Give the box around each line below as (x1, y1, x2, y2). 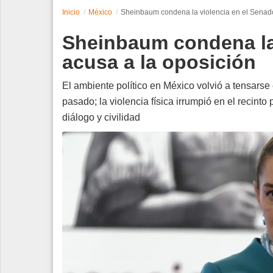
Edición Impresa (12, 99, 77, 109)
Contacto (12, 73, 48, 83)
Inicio (62, 7, 80, 16)
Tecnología (12, 46, 55, 57)
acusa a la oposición (62, 51, 256, 73)
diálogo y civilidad (62, 112, 140, 122)
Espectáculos (12, 20, 66, 30)
